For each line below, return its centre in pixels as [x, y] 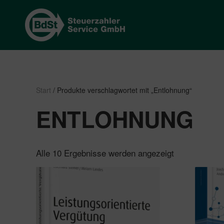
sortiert [187, 169]
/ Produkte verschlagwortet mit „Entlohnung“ [121, 90]
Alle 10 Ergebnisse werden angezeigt [105, 152]
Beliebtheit [193, 160]
